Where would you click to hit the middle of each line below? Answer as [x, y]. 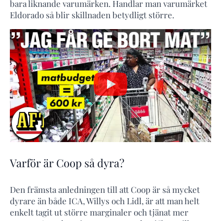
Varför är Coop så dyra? [67, 163]
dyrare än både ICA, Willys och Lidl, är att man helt [105, 201]
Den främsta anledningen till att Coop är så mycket [105, 189]
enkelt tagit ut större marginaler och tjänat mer [99, 212]
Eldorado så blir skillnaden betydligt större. [92, 15]
